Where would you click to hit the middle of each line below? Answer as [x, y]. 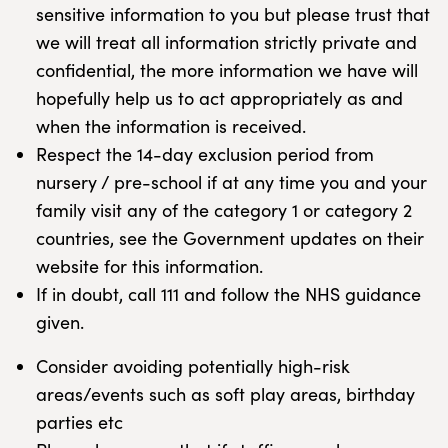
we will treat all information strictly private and [226, 42]
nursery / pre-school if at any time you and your [231, 182]
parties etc [79, 422]
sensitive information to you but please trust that [233, 14]
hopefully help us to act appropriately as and [219, 98]
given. [60, 322]
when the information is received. [171, 126]
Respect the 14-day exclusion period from [205, 154]
